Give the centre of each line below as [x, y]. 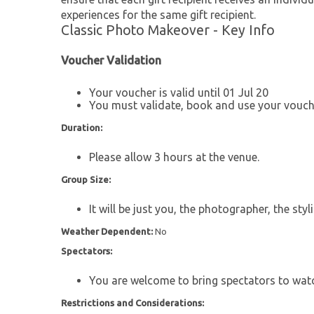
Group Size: [86, 179]
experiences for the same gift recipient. [158, 15]
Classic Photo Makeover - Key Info [168, 30]
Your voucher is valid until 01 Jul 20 [179, 92]
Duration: [82, 127]
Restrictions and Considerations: [132, 302]
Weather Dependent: [108, 231]
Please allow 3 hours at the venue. [174, 157]
